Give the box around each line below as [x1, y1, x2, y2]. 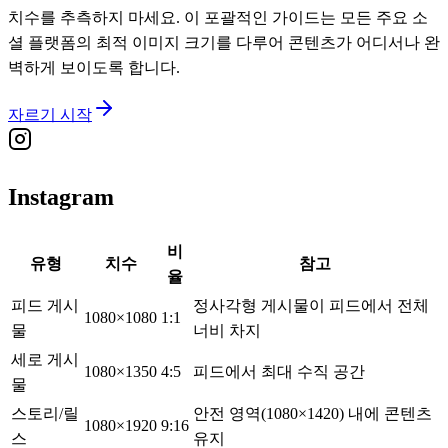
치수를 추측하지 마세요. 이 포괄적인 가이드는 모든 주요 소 [8, 8, 428, 26]
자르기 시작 [8, 105, 92, 123]
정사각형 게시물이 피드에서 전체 [193, 296, 429, 314]
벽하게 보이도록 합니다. [8, 58, 180, 76]
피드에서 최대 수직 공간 [193, 362, 365, 380]
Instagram [8, 183, 114, 210]
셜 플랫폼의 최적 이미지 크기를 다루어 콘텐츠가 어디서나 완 [8, 33, 440, 51]
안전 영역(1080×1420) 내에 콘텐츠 [193, 404, 432, 422]
